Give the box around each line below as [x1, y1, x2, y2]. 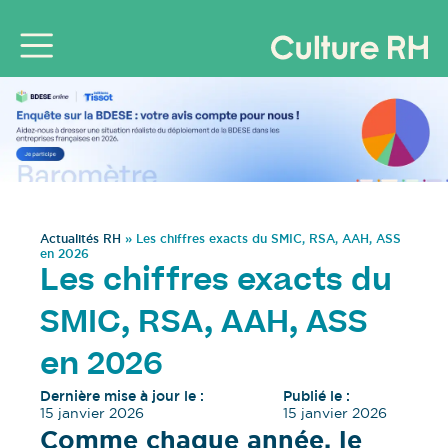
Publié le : [282, 387, 350, 406]
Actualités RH [40, 231, 121, 248]
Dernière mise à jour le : [40, 387, 204, 406]
